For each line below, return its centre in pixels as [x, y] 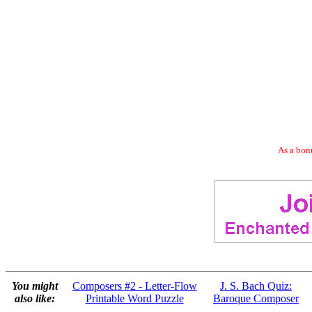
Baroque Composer [256, 298]
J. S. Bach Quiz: [256, 286]
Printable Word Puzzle [134, 298]
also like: [35, 298]
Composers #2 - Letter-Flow [134, 286]
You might [35, 286]
